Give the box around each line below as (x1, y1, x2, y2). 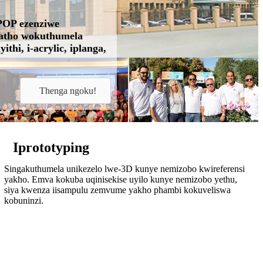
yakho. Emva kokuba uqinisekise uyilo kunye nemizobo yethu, (4, 174, 238, 185)
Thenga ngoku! (39, 86, 96, 96)
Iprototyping (13, 140, 90, 156)
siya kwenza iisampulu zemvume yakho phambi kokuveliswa (4, 185, 231, 195)
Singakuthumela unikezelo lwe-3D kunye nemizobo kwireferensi (4, 164, 245, 174)
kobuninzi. (4, 195, 44, 206)
